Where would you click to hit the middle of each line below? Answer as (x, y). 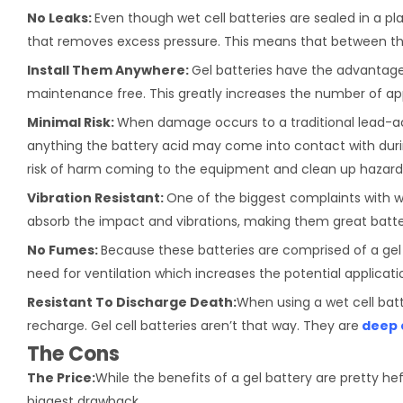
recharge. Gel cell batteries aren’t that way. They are (193, 325)
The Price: (61, 377)
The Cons (73, 354)
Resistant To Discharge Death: (132, 302)
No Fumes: (64, 250)
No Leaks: (61, 18)
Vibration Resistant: (97, 197)
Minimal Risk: (72, 122)
